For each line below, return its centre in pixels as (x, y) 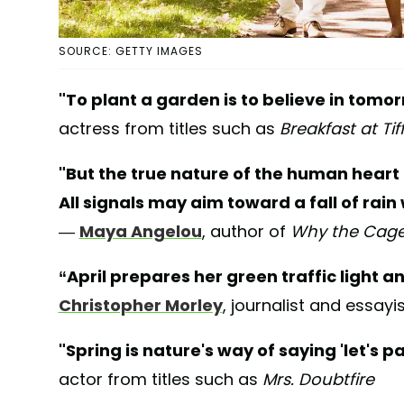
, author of (246, 232)
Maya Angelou (140, 232)
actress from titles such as (169, 129)
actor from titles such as (160, 380)
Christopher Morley (140, 306)
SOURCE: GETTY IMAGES (130, 51)
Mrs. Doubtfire (318, 380)
